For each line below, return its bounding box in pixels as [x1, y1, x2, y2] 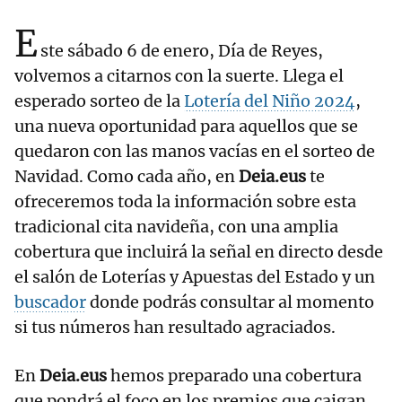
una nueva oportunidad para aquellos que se [14, 116, 358, 137]
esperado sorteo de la [14, 91, 184, 112]
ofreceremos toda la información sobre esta [14, 191, 356, 213]
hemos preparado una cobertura [107, 365, 362, 387]
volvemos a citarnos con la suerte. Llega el [14, 66, 344, 87]
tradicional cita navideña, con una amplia [14, 216, 338, 238]
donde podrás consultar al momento [86, 292, 374, 313]
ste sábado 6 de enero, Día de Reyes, [40, 40, 323, 62]
